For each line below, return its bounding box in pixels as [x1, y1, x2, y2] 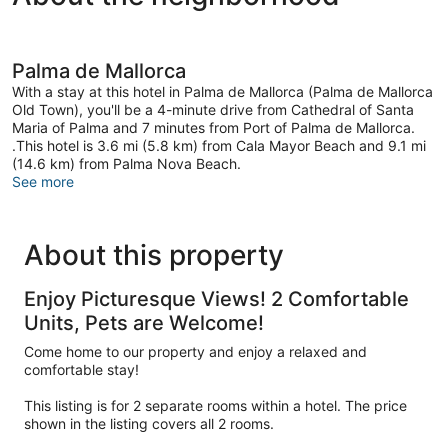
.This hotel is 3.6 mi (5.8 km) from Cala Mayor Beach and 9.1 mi [12, 136, 426, 154]
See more [12, 172, 74, 190]
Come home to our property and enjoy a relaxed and [24, 342, 367, 360]
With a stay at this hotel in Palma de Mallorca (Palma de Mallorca [12, 82, 433, 100]
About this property [24, 237, 284, 272]
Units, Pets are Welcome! [24, 310, 264, 335]
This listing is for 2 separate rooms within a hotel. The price [24, 396, 407, 414]
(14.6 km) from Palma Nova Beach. [12, 154, 241, 172]
